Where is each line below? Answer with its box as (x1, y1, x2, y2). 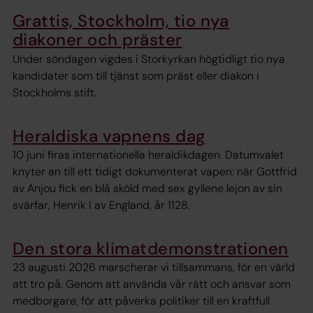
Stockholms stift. (13, 85, 96, 100)
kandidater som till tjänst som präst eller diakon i (13, 68, 259, 83)
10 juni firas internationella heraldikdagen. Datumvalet (13, 147, 284, 163)
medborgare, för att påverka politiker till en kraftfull (13, 293, 270, 309)
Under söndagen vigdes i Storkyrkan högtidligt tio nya (13, 51, 285, 66)
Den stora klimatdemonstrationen (13, 238, 289, 260)
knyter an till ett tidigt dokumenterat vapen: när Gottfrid (13, 164, 297, 180)
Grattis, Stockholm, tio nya (13, 10, 229, 32)
